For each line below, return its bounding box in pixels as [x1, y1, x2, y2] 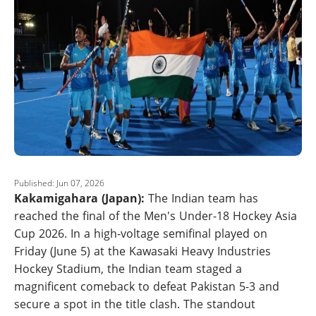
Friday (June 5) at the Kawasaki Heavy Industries [14, 243, 271, 259]
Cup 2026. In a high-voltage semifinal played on [14, 226, 267, 241]
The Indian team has [145, 190, 258, 206]
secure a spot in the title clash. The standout [14, 296, 255, 312]
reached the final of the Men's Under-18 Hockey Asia [14, 208, 297, 224]
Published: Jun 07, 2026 [14, 177, 104, 189]
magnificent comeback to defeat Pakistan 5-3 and [14, 279, 279, 294]
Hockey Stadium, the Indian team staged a [14, 261, 242, 276]
